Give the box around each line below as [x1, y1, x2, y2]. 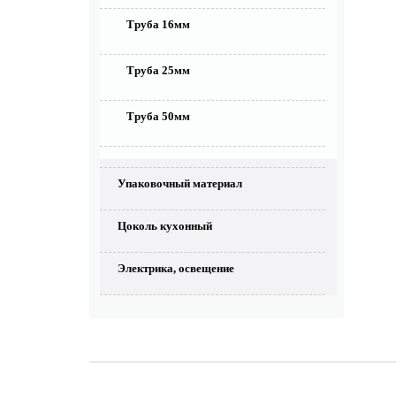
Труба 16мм [126, 18, 190, 31]
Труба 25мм [126, 64, 190, 77]
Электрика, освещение [118, 262, 234, 275]
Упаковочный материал [118, 177, 242, 190]
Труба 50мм [126, 110, 190, 123]
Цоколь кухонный [118, 219, 212, 232]
